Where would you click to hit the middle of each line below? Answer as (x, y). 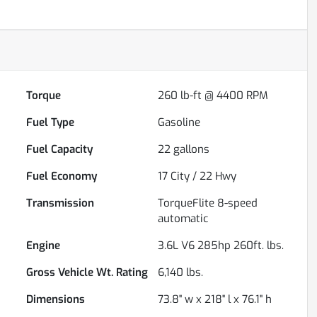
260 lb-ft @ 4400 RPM (213, 96)
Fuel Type (51, 123)
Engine (44, 246)
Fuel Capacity (60, 150)
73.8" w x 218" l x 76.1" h (215, 300)
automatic (183, 219)
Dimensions (56, 300)
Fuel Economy (62, 177)
